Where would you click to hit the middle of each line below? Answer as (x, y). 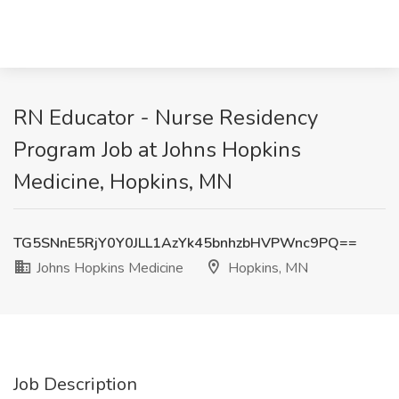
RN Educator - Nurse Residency (166, 118)
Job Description (75, 384)
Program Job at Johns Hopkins (157, 150)
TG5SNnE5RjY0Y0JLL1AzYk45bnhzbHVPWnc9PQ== (185, 243)
